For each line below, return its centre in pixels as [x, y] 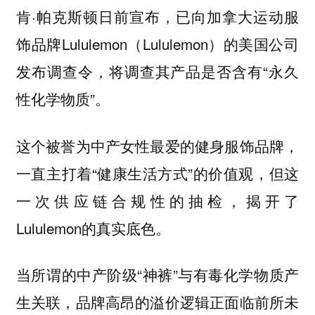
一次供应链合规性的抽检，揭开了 [157, 200]
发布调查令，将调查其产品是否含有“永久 [157, 71]
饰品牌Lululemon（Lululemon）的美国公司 [157, 44]
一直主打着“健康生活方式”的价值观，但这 [157, 173]
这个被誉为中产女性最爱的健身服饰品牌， [157, 145]
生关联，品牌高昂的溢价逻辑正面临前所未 [157, 302]
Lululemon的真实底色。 [93, 227]
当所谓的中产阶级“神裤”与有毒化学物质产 [157, 275]
